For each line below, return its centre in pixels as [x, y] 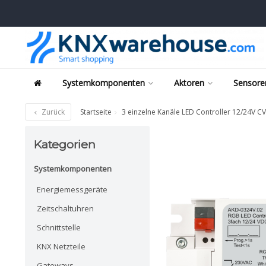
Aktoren [189, 83]
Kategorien [65, 144]
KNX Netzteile [61, 246]
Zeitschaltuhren [65, 208]
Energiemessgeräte [72, 189]
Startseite [96, 112]
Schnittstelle [59, 227]
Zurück [52, 112]
